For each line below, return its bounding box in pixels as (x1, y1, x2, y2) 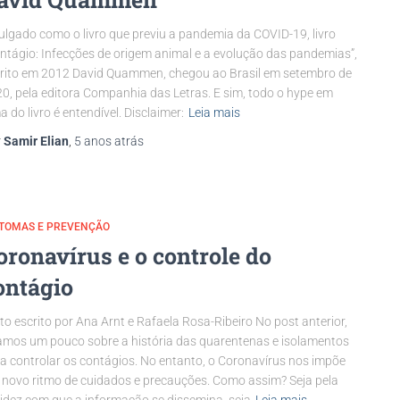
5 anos (74, 134, 112, 148)
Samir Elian (4, 134, 69, 148)
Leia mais (188, 105, 240, 120)
